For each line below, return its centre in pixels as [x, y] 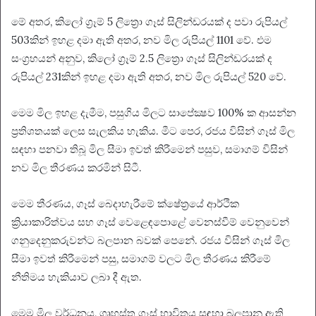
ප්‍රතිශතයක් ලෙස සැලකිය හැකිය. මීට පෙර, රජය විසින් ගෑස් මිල [153, 130]
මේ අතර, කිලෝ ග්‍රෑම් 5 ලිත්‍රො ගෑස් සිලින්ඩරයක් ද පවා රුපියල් [149, 21]
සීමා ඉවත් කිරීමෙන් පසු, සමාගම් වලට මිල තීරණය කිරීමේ [141, 258]
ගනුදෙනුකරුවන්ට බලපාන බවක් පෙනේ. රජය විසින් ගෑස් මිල [151, 240]
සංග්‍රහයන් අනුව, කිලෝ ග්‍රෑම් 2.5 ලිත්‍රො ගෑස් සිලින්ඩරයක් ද [142, 58]
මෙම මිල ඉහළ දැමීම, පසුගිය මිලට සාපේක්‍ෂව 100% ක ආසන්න [154, 112]
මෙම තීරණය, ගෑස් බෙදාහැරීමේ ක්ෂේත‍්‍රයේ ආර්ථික [125, 203]
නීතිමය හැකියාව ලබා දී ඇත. [77, 276]
